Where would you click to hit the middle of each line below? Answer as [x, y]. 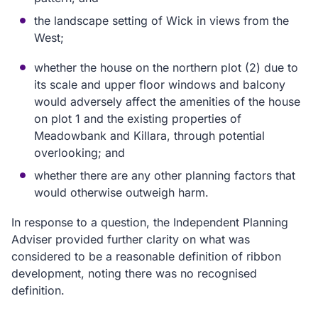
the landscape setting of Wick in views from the [161, 21]
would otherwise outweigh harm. [121, 192]
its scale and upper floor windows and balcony [160, 84]
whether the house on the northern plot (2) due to [166, 67]
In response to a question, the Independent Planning [150, 222]
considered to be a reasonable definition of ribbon [146, 256]
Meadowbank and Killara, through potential [149, 136]
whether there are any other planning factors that [165, 175]
